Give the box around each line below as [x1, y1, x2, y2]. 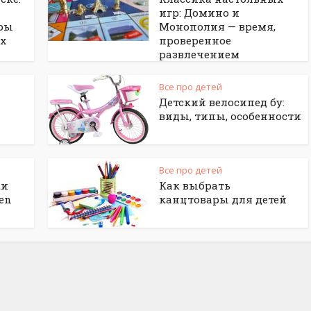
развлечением [159, 47, 239, 61]
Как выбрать [159, 178, 230, 192]
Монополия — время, [159, 19, 276, 33]
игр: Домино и [159, 6, 239, 19]
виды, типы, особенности [159, 109, 301, 123]
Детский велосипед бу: [159, 95, 285, 109]
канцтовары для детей [159, 192, 287, 206]
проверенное [159, 33, 231, 47]
